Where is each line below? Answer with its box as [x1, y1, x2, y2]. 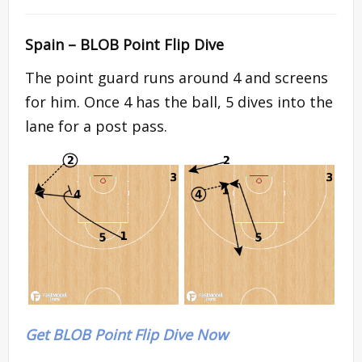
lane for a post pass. [25, 116, 167, 136]
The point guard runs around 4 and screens [25, 67, 328, 87]
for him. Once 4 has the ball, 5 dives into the [25, 91, 333, 112]
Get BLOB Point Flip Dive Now [25, 325, 228, 345]
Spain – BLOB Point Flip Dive [25, 34, 224, 54]
